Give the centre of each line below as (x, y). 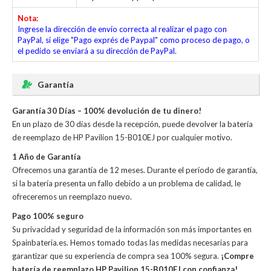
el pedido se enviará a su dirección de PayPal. (97, 51)
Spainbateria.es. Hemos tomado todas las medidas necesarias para (130, 243)
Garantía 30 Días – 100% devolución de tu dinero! (107, 111)
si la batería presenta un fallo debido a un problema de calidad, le (126, 183)
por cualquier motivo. (194, 137)
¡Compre (237, 256)
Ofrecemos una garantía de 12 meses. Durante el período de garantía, (135, 170)
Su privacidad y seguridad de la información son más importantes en (132, 229)
